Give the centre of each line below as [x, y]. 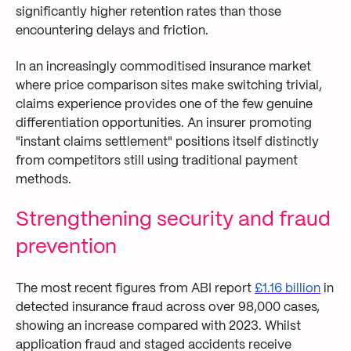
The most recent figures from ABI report [135, 288]
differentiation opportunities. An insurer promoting [164, 123]
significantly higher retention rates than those [148, 12]
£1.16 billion [288, 288]
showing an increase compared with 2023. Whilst [158, 326]
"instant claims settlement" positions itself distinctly [167, 142]
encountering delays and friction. [112, 31]
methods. [43, 179]
